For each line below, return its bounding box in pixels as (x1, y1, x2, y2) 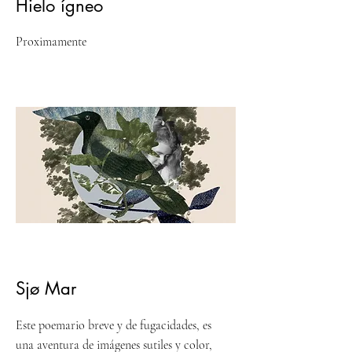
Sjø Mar (16, 277, 76, 300)
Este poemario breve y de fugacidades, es (16, 317, 211, 334)
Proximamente (16, 34, 86, 50)
